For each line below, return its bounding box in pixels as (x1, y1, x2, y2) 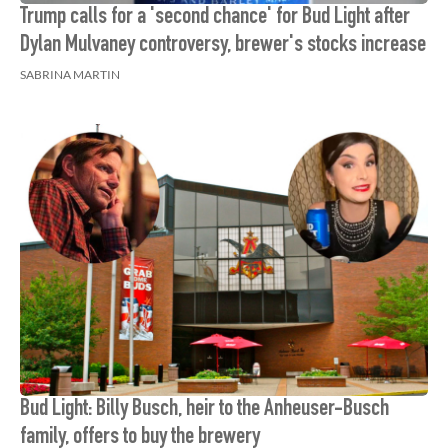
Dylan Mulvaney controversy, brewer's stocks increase (20, 34, 426, 58)
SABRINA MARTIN (20, 67, 120, 82)
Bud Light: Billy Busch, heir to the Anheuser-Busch (20, 398, 389, 422)
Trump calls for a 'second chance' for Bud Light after (20, 6, 410, 30)
